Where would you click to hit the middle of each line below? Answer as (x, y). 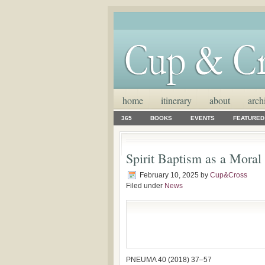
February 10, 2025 (169, 175)
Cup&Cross (229, 175)
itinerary (176, 100)
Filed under (145, 186)
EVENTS (203, 118)
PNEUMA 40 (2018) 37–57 (169, 260)
